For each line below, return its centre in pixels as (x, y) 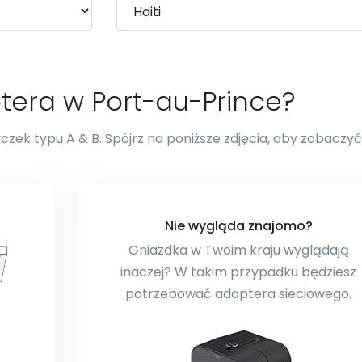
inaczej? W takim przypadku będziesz (239, 272)
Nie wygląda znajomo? (238, 226)
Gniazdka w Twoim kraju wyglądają (238, 250)
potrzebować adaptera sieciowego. (239, 294)
